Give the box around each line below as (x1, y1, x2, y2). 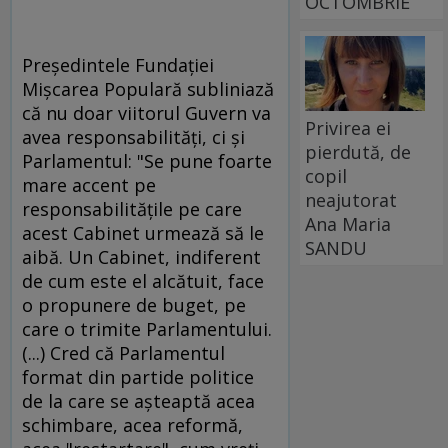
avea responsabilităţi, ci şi (22, 124, 245, 149)
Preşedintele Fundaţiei (22, 52, 214, 77)
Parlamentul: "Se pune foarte (22, 148, 272, 173)
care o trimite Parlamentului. (22, 316, 272, 341)
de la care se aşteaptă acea (22, 388, 255, 413)
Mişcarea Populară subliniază (22, 76, 274, 101)
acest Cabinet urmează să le (22, 220, 264, 245)
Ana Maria (305, 211, 392, 236)
